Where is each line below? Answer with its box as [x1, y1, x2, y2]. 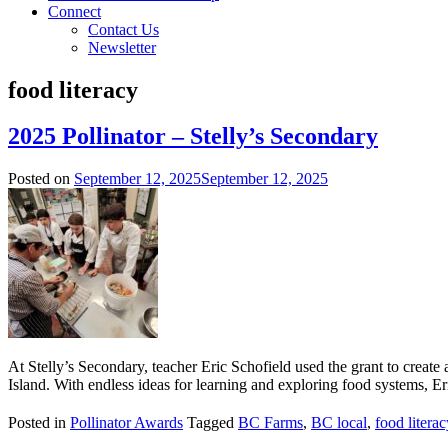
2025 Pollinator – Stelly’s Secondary [8, 123, 378, 150]
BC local [311, 414, 367, 432]
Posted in [8, 414, 70, 432]
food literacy [8, 76, 138, 103]
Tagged [183, 414, 238, 432]
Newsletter [88, 38, 156, 56]
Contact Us [88, 20, 159, 38]
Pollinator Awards [70, 414, 183, 432]
